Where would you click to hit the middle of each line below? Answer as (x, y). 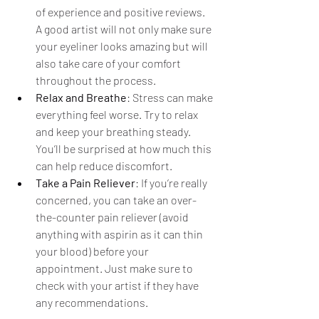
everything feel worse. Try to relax (118, 115)
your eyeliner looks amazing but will (123, 46)
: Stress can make (171, 98)
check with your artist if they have (118, 286)
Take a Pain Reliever (85, 183)
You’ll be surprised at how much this (125, 149)
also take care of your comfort (109, 63)
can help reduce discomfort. (104, 166)
